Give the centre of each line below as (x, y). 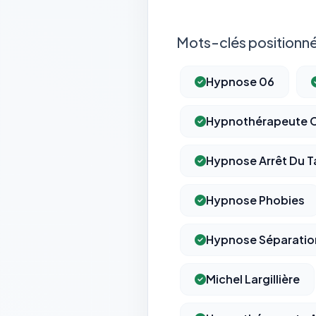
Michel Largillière (253, 279)
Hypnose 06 (240, 82)
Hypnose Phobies (255, 200)
